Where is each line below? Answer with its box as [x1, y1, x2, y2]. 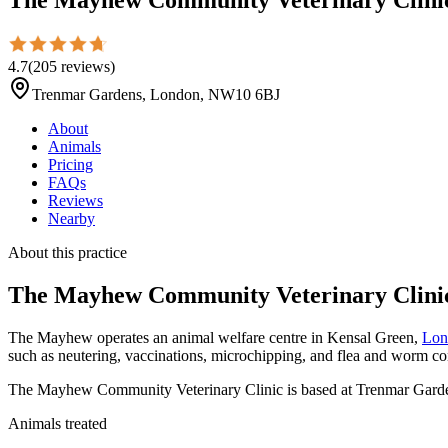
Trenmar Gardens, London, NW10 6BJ [32, 85, 280, 103]
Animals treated [8, 414, 107, 432]
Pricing [48, 155, 93, 173]
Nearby [48, 209, 95, 227]
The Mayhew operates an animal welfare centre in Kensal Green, [8, 328, 422, 346]
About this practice [8, 243, 127, 261]
